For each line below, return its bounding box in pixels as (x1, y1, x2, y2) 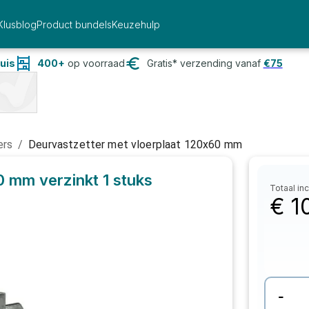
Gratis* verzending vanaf (146, 57, 261, 69)
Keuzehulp (111, 18, 160, 30)
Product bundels (36, 18, 112, 30)
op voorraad (64, 57, 125, 69)
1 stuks (102, 171, 152, 189)
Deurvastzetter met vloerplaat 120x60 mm (28, 138, 243, 151)
